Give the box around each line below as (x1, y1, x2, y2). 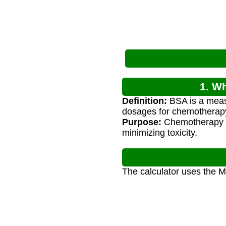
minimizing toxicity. (122, 128, 197, 138)
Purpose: (122, 117, 161, 128)
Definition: (122, 96, 167, 106)
